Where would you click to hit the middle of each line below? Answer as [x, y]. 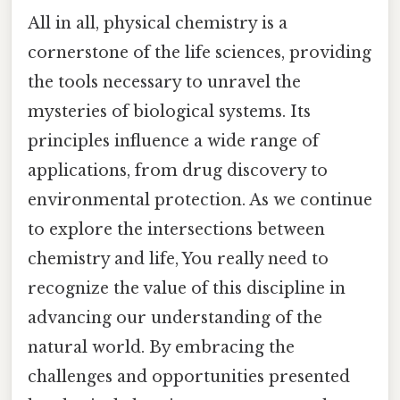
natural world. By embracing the [161, 348]
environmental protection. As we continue [200, 200]
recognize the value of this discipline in [187, 289]
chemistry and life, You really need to [178, 259]
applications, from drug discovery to [178, 171]
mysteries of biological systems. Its [169, 112]
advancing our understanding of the [175, 318]
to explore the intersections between [176, 230]
